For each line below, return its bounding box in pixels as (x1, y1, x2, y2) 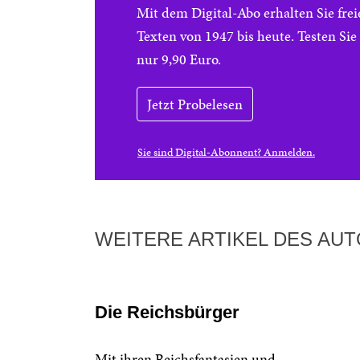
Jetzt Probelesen (147, 94, 243, 114)
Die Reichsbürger (95, 302, 239, 322)
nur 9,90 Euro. (137, 49, 221, 69)
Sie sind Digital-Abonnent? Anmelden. (137, 145, 315, 160)
